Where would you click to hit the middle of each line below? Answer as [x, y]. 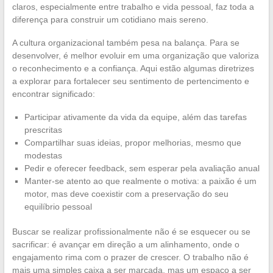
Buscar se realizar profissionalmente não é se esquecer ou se [131, 232]
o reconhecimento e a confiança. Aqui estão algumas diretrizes [133, 69]
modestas [43, 156]
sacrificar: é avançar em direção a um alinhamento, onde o [126, 245]
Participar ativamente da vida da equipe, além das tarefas [135, 117]
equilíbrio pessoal [58, 207]
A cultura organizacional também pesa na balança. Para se [126, 43]
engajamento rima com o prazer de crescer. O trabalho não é [130, 257]
